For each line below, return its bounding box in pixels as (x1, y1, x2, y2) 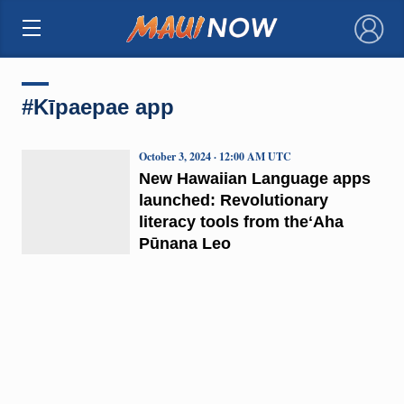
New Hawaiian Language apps (138, 169, 371, 188)
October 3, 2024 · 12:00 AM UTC (138, 148, 291, 164)
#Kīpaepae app (21, 94, 174, 119)
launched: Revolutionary (138, 190, 328, 209)
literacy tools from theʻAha (138, 212, 344, 231)
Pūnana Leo (138, 234, 231, 252)
